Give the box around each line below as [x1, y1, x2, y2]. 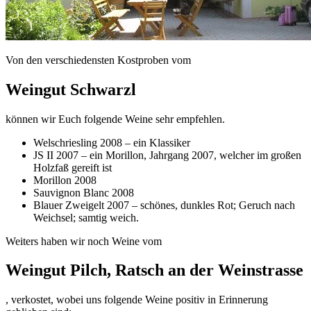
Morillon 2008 [33, 174, 96, 186]
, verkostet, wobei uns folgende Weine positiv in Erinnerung [6, 294, 268, 306]
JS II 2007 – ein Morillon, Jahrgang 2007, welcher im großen [33, 149, 301, 161]
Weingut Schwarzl [6, 80, 136, 99]
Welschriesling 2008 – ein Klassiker [33, 136, 190, 149]
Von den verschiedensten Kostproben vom [6, 53, 191, 66]
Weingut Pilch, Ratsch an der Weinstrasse [6, 261, 303, 280]
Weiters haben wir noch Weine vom [6, 235, 162, 247]
